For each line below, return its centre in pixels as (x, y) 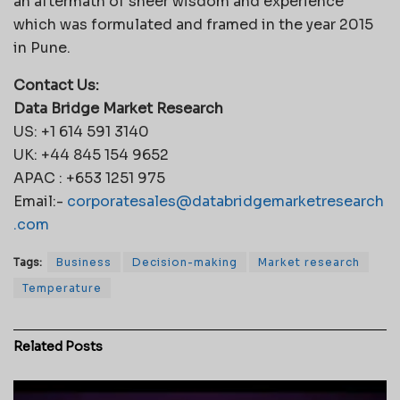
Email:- (40, 201)
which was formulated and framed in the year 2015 (193, 24)
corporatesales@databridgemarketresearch (225, 201)
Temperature (62, 287)
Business (84, 262)
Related (38, 346)
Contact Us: (56, 85)
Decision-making (185, 262)
